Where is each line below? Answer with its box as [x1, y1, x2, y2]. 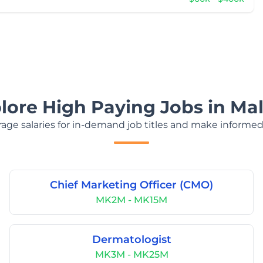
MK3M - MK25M [95, 249, 168, 260]
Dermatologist [92, 233, 171, 246]
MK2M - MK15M [96, 194, 167, 205]
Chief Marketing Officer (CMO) [50, 178, 213, 191]
